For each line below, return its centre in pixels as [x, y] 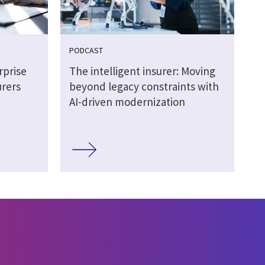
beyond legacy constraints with [144, 87]
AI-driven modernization [127, 102]
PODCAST [86, 51]
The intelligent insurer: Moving [142, 71]
